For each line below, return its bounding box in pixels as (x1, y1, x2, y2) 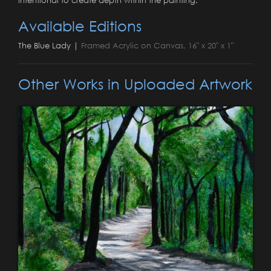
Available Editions (18, 16, 142, 34)
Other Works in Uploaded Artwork (18, 74, 252, 93)
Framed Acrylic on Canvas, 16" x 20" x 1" (81, 40, 233, 50)
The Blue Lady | (18, 40, 81, 50)
